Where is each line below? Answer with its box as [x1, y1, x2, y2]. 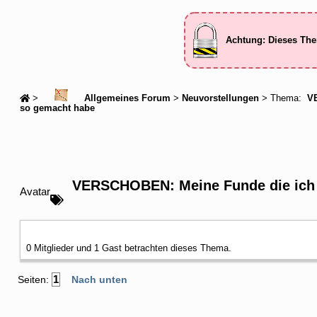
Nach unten [71, 273, 127, 285]
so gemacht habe [20, 103, 95, 113]
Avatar [20, 185, 50, 197]
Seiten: [18, 273, 52, 285]
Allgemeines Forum [81, 93, 171, 103]
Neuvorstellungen [182, 93, 259, 103]
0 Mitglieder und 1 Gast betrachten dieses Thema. [26, 242, 231, 253]
